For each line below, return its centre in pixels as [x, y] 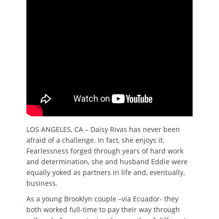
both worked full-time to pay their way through [103, 209]
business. [42, 183]
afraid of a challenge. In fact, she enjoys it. [96, 140]
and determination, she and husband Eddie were [107, 162]
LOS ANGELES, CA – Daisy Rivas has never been [103, 129]
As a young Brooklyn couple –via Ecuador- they [102, 199]
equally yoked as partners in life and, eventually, [106, 172]
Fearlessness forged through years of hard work [105, 151]
